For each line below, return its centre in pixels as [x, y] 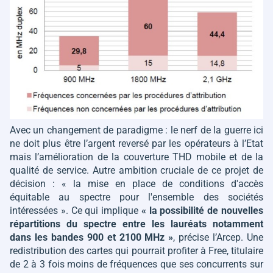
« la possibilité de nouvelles [202, 211]
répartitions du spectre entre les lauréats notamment [136, 224]
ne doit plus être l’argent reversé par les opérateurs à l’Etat [136, 144]
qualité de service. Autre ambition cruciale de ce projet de [136, 171]
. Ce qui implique [103, 211]
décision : [36, 184]
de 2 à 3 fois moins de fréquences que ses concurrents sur [136, 264]
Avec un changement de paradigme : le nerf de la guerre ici [136, 130]
